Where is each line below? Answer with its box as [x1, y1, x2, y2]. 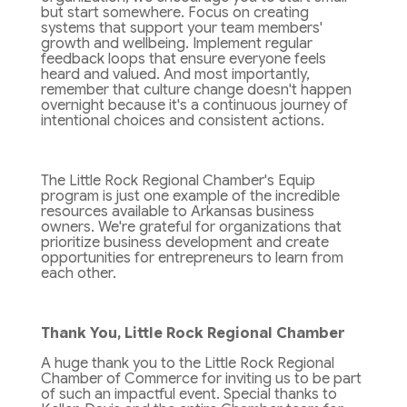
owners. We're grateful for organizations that [40, 218, 342, 237]
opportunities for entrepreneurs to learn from [40, 249, 343, 268]
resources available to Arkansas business [40, 203, 314, 222]
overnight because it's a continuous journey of [40, 96, 348, 115]
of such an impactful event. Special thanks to [40, 385, 337, 404]
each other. [40, 264, 116, 283]
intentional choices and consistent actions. [40, 112, 324, 131]
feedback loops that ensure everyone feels [40, 50, 326, 69]
